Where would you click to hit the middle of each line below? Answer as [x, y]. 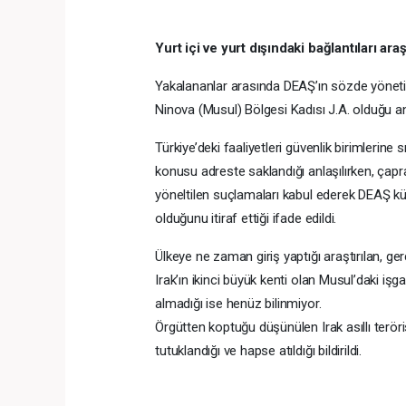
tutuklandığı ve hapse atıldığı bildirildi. [259, 350]
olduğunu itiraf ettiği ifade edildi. [246, 218]
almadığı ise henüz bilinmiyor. [238, 303]
